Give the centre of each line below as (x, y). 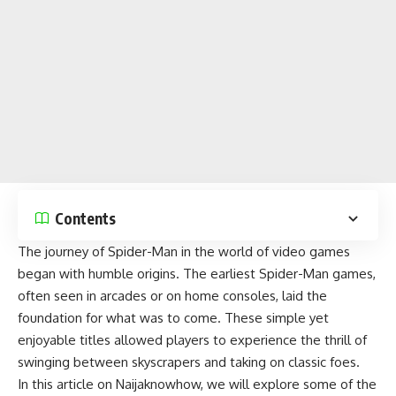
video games (311, 251)
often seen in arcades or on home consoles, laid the (172, 296)
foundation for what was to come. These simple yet (173, 318)
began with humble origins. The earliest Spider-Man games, (197, 274)
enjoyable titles (64, 340)
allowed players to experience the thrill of (239, 340)
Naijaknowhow (158, 384)
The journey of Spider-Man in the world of (145, 251)
